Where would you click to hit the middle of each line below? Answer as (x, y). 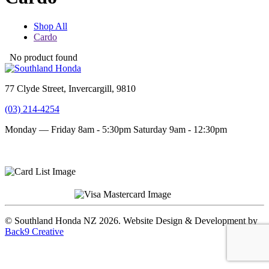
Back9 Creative (34, 232)
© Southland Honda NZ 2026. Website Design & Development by (131, 221)
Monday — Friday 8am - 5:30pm (68, 130)
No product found (44, 58)
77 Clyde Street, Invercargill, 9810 (70, 89)
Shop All (50, 26)
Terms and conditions (45, 150)
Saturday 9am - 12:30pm (180, 130)
